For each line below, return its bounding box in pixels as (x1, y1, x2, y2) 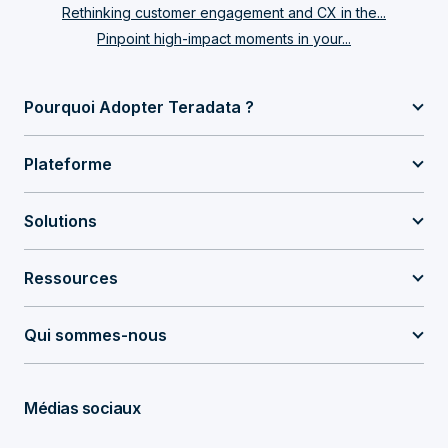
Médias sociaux (24, 397, 140, 418)
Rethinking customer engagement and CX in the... (62, 3, 386, 21)
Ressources (24, 267, 118, 288)
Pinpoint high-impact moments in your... (97, 29, 351, 47)
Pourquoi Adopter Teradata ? (24, 96, 254, 117)
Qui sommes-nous (24, 324, 167, 345)
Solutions (24, 210, 97, 231)
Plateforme (24, 153, 112, 174)
